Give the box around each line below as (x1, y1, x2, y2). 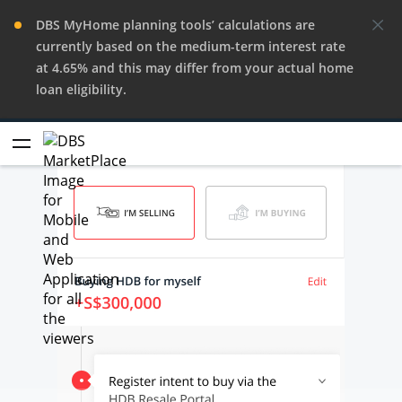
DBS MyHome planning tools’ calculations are (36, 16, 315, 33)
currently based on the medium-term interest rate (36, 38, 345, 55)
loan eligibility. (36, 81, 127, 98)
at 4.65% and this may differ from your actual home (36, 59, 354, 76)
